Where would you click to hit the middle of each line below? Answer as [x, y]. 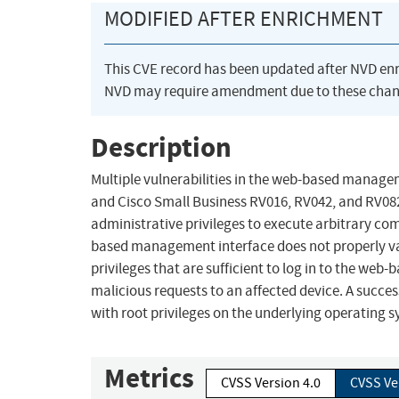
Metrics [149, 379]
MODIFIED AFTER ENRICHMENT [244, 19]
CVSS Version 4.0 [271, 383]
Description [161, 147]
